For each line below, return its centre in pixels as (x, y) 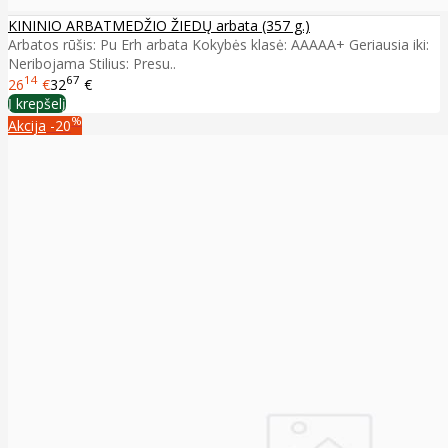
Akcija (27, 126)
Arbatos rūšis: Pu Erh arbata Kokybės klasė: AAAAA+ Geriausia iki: (218, 44)
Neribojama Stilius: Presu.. (92, 63)
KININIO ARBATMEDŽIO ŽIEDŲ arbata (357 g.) (159, 25)
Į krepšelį (37, 104)
